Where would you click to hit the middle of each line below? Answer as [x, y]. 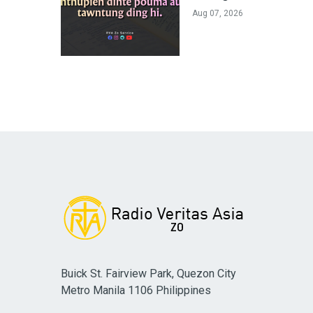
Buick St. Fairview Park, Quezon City [148, 273]
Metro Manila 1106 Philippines [136, 290]
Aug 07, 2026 [218, 13]
